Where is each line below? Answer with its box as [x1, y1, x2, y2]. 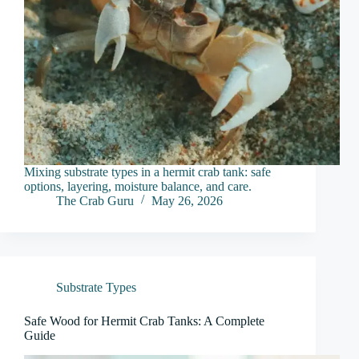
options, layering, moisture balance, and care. [24, 179, 252, 194]
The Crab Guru [56, 194, 134, 208]
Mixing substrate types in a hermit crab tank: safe [24, 165, 271, 179]
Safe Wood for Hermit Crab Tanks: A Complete [24, 314, 264, 329]
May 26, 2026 [151, 194, 223, 208]
